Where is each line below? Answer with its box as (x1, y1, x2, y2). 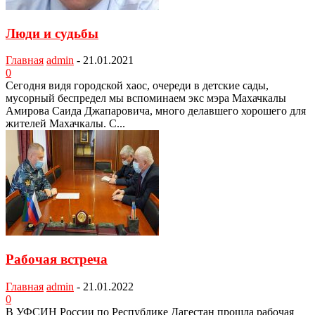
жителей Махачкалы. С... (6, 117, 125, 130)
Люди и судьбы (6, 25, 98, 41)
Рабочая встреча (6, 252, 108, 267)
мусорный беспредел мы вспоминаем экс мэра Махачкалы (6, 92, 286, 105)
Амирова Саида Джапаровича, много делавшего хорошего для (6, 105, 306, 117)
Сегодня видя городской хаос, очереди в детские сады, (6, 79, 269, 92)
